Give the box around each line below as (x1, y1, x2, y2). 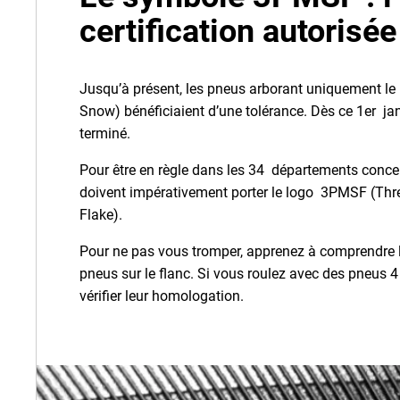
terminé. (79, 125, 137, 142)
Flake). (79, 206, 129, 223)
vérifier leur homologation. (79, 287, 244, 304)
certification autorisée (79, 12, 396, 50)
